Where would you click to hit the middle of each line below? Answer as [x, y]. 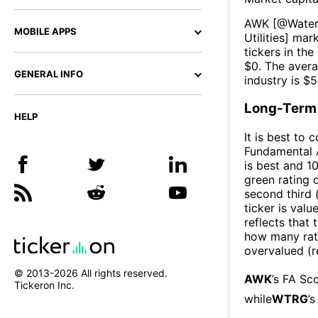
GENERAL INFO [49, 74]
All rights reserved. [123, 273]
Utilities [264, 37]
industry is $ [277, 80]
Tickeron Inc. [44, 285]
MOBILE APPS [45, 31]
